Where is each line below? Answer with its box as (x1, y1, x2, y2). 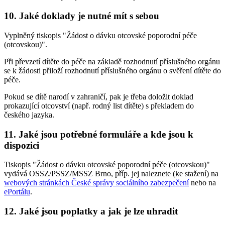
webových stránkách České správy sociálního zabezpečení (4, 178, 189, 187)
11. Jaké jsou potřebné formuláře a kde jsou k (4, 129, 193, 140)
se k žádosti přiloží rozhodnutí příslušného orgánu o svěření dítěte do (4, 66, 221, 75)
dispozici (4, 140, 39, 151)
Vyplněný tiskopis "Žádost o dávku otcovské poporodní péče (4, 31, 197, 40)
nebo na (189, 178, 216, 187)
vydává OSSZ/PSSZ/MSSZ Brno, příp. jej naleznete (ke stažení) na (4, 169, 218, 178)
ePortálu (4, 187, 30, 196)
